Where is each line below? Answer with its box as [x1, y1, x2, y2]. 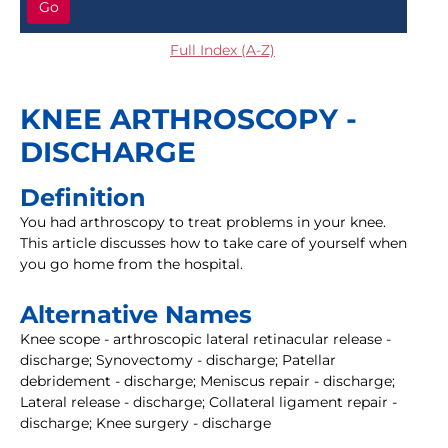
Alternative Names [20, 300, 252, 330]
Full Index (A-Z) [170, 41, 275, 60]
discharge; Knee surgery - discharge [20, 414, 271, 433]
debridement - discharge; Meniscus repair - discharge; [20, 372, 395, 391]
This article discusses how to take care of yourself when [20, 234, 407, 253]
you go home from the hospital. [20, 255, 243, 274]
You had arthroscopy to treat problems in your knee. [20, 213, 386, 232]
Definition [20, 183, 146, 213]
